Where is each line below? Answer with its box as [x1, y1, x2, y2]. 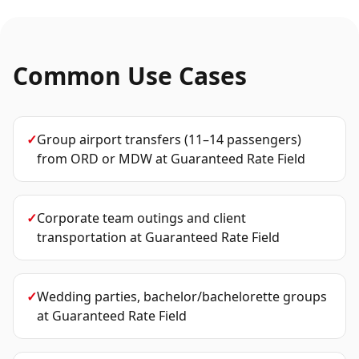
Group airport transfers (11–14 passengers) [37, 131, 301, 148]
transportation [37, 228, 127, 246]
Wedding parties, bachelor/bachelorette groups [37, 288, 327, 305]
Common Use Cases [13, 59, 247, 92]
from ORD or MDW [37, 150, 152, 167]
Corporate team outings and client [37, 209, 246, 227]
